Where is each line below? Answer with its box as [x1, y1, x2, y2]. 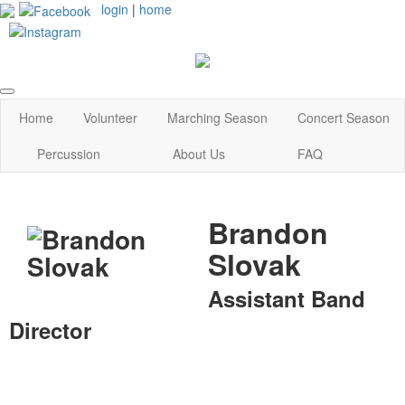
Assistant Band [208, 282, 365, 314]
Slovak [208, 242, 301, 285]
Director [9, 314, 91, 345]
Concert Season [297, 108, 390, 127]
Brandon [208, 211, 328, 253]
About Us [173, 144, 225, 163]
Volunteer [82, 108, 137, 127]
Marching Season [166, 108, 268, 127]
